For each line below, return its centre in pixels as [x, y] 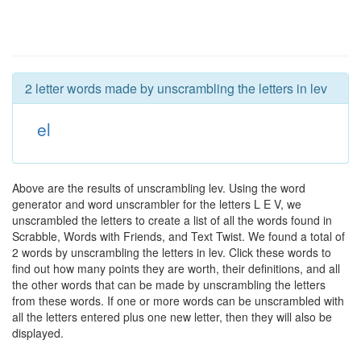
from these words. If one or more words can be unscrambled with [178, 301]
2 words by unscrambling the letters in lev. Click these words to [172, 252]
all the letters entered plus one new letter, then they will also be [172, 317]
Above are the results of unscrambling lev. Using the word [159, 188]
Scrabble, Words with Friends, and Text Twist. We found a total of [178, 236]
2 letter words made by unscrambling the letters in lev [176, 88]
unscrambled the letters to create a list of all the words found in [172, 220]
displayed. [38, 333]
